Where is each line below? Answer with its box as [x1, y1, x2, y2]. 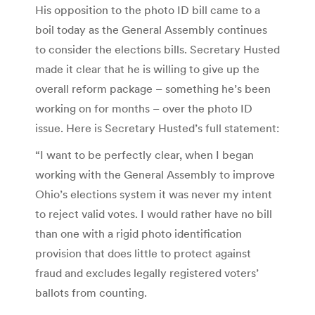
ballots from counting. [35, 285, 147, 300]
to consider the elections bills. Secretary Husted [35, 41, 280, 56]
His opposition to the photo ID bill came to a [35, 2, 260, 17]
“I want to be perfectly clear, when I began [35, 147, 254, 162]
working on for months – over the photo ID [35, 101, 252, 115]
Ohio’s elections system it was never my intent [35, 186, 272, 201]
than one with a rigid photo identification [35, 226, 242, 240]
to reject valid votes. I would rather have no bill [35, 206, 272, 221]
